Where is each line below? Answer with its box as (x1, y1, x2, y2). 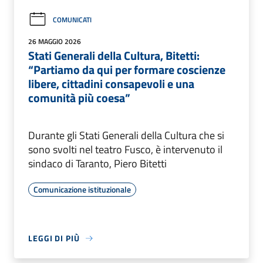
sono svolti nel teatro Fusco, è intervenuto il (28, 141, 222, 158)
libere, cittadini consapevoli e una (28, 75, 194, 93)
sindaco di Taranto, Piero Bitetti (28, 156, 167, 172)
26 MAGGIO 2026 (28, 36, 81, 48)
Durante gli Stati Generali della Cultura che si (28, 127, 224, 144)
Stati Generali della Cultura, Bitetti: (28, 46, 200, 65)
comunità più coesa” (28, 89, 130, 107)
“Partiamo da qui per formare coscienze (28, 60, 225, 79)
